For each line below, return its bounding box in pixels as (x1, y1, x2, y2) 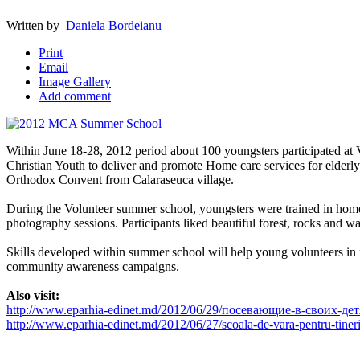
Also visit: (6, 288, 59, 302)
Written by (6, 18, 66, 32)
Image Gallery (39, 74, 111, 88)
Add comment (39, 88, 111, 103)
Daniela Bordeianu (66, 18, 162, 32)
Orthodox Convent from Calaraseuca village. (6, 172, 234, 186)
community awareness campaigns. (6, 259, 179, 273)
